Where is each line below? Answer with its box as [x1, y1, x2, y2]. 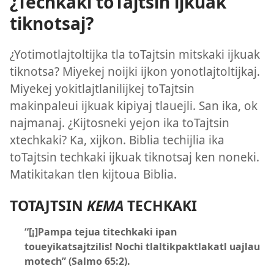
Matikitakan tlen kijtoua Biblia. [10, 166, 177, 183]
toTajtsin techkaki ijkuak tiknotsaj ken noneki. [10, 149, 259, 166]
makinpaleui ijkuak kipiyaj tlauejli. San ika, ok [10, 97, 257, 114]
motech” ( [24, 254, 72, 268]
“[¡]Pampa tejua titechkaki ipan [24, 225, 177, 239]
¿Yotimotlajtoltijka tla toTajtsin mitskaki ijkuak [10, 46, 260, 63]
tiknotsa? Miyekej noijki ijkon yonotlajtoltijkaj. [10, 63, 260, 80]
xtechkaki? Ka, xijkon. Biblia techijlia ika [10, 131, 224, 149]
